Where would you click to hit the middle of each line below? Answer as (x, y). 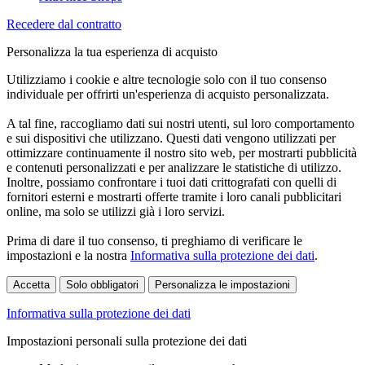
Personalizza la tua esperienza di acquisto (112, 51)
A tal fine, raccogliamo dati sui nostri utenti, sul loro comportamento (180, 123)
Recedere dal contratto (64, 24)
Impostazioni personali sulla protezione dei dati (127, 341)
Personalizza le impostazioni (222, 284)
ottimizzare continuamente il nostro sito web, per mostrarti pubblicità (182, 152)
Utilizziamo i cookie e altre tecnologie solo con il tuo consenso (167, 79)
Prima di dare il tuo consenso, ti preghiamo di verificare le (154, 240)
